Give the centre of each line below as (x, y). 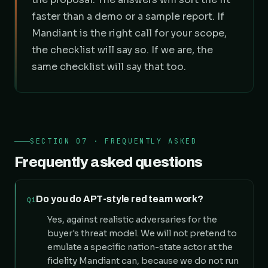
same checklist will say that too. (109, 67)
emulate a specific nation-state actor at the (140, 247)
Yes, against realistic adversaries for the (132, 220)
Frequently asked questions (109, 162)
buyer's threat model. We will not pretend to (142, 233)
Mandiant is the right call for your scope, (129, 33)
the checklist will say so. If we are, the (122, 50)
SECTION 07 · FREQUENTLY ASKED (114, 141)
